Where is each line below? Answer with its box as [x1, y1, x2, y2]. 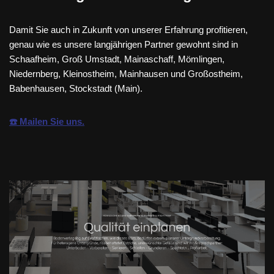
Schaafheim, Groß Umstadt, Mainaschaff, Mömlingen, [9, 53, 224, 64]
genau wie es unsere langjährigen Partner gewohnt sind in [9, 39, 238, 50]
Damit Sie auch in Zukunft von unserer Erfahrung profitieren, [9, 24, 248, 35]
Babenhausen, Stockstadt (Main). [9, 83, 143, 94]
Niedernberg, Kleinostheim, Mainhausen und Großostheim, [9, 68, 243, 79]
